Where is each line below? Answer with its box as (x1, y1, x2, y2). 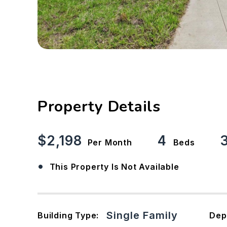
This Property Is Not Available (49, 162, 179, 172)
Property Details (37, 96, 161, 117)
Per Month (87, 137, 132, 147)
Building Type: (37, 210, 99, 220)
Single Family (106, 209, 178, 221)
